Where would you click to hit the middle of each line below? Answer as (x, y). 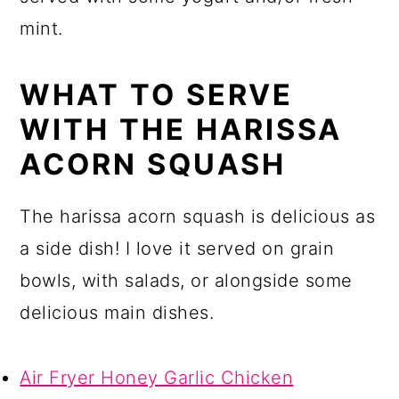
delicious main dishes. (117, 313)
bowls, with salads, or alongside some (186, 281)
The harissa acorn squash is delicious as (198, 217)
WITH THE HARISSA (181, 130)
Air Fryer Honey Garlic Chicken (157, 378)
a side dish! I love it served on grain (177, 249)
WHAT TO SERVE (157, 95)
